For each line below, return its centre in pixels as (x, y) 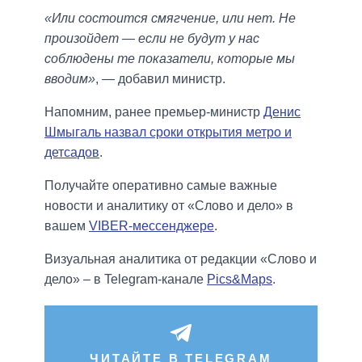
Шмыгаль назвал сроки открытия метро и (168, 133)
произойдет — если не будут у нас (152, 39)
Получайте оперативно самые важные (161, 186)
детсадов (72, 153)
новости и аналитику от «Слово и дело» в (169, 206)
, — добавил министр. (160, 79)
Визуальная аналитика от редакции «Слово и (181, 259)
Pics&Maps (240, 280)
